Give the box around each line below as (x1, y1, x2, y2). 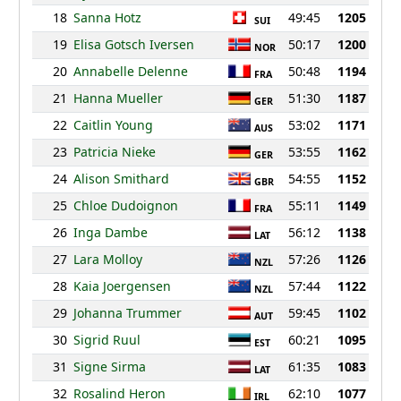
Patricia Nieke (73, 143, 156, 161)
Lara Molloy (73, 251, 142, 269)
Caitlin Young (73, 116, 153, 134)
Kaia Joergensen (73, 277, 171, 295)
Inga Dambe (73, 224, 148, 242)
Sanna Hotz (73, 9, 141, 27)
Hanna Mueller (73, 90, 163, 107)
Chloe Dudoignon (73, 197, 178, 215)
